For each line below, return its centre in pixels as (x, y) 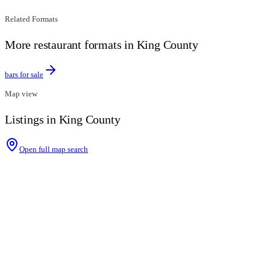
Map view (21, 94)
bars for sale (24, 75)
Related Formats (31, 19)
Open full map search (54, 149)
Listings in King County (63, 120)
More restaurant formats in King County (102, 45)
